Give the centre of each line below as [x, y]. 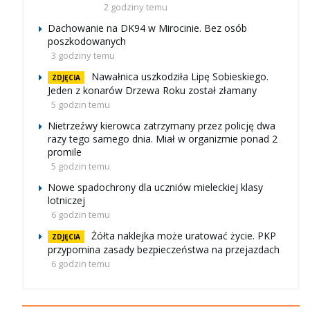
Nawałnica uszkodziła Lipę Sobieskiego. [180, 77]
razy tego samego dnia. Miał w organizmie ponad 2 [163, 139]
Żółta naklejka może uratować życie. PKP [184, 236]
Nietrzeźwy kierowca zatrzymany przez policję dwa [162, 126]
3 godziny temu [83, 56]
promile [65, 152]
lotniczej [66, 201]
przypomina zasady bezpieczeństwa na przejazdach [164, 250]
